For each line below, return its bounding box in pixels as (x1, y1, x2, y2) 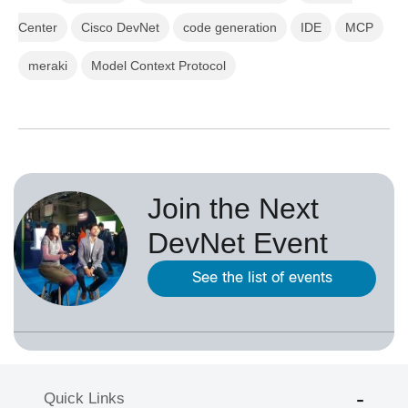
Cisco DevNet (81, 20, 159, 36)
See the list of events (191, 271, 332, 286)
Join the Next (148, 192, 319, 226)
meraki (28, 58, 67, 74)
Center (18, 20, 57, 36)
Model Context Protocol (91, 58, 226, 74)
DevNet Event (148, 227, 328, 260)
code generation (183, 20, 277, 36)
